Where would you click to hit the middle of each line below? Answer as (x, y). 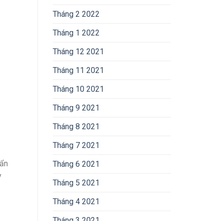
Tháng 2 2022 (76, 14)
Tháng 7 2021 (76, 146)
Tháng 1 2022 (76, 33)
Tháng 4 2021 (76, 202)
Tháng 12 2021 (78, 52)
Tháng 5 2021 (76, 183)
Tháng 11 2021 (78, 71)
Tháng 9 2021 (76, 108)
